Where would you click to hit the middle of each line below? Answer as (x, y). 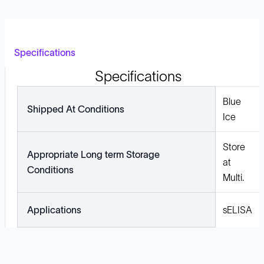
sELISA (237, 210)
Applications (54, 210)
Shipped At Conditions (76, 109)
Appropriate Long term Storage (93, 154)
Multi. (233, 177)
